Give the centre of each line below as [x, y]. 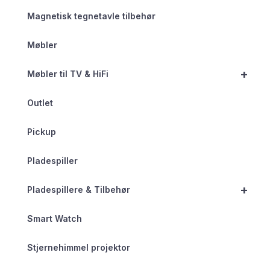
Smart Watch [55, 219]
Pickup [42, 132]
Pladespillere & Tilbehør [79, 190]
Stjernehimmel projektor [79, 248]
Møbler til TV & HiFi [68, 74]
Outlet [40, 103]
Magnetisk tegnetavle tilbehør [91, 16]
